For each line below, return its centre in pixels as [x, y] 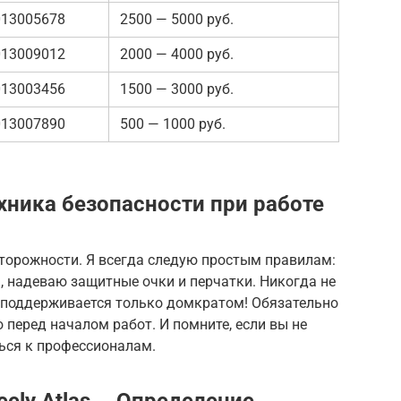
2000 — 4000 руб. [177, 54]
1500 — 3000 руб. [177, 89]
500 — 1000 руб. [173, 124]
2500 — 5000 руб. [177, 19]
